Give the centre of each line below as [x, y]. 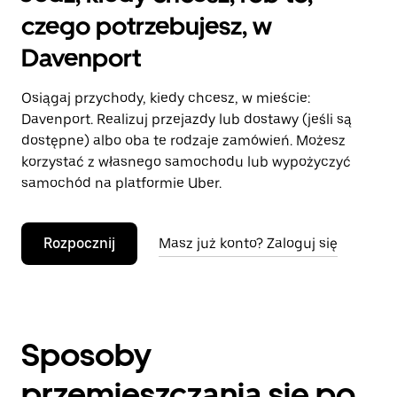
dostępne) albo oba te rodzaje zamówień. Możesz [183, 140]
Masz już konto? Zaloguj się [248, 243]
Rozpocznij [79, 243]
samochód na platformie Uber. [121, 183]
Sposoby [86, 355]
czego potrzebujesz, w [147, 26]
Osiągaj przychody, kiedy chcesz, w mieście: [166, 98]
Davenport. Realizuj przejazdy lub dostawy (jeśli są [187, 119]
